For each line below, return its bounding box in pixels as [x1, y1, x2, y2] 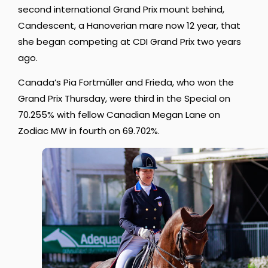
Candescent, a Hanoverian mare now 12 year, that [18, 19, 240, 32]
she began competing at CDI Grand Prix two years [18, 35, 241, 48]
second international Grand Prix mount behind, [18, 2, 224, 16]
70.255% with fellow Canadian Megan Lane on [18, 108, 220, 121]
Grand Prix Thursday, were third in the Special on [18, 92, 230, 105]
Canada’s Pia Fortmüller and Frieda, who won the [18, 76, 234, 89]
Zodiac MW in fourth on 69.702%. [18, 124, 160, 138]
